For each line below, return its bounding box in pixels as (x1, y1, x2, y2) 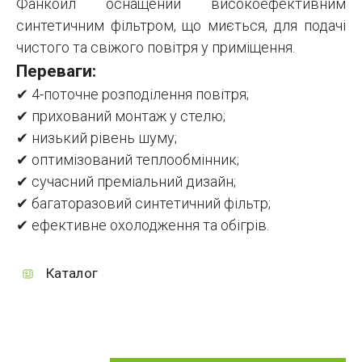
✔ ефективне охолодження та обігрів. (16, 217, 269, 234)
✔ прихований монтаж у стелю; (16, 107, 225, 125)
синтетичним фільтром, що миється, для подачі (16, 17, 346, 35)
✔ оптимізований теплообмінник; (16, 151, 239, 169)
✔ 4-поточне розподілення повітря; (16, 86, 249, 103)
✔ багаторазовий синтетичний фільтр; (16, 195, 271, 213)
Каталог (46, 265, 99, 282)
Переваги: (16, 61, 96, 82)
